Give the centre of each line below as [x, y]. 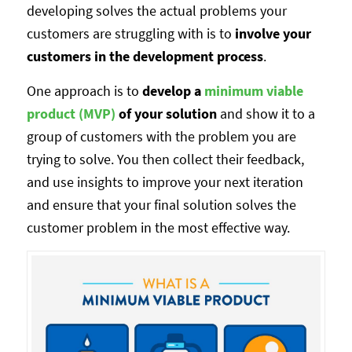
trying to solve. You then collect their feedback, [165, 159]
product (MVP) [71, 113]
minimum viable [253, 90]
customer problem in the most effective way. [158, 227]
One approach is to [84, 90]
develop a [173, 90]
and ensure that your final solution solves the [161, 204]
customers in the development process [145, 56]
